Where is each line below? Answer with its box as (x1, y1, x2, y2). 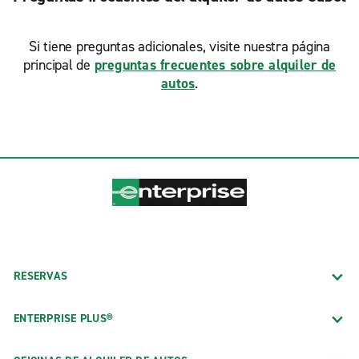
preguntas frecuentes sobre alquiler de (94, 55, 337, 75)
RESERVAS (14, 268, 67, 284)
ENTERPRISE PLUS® (14, 310, 113, 326)
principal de (22, 55, 95, 75)
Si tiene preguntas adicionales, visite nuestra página (29, 37, 330, 56)
